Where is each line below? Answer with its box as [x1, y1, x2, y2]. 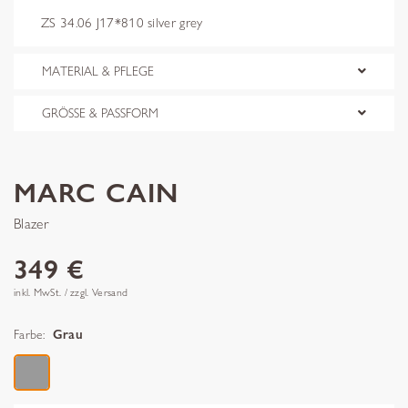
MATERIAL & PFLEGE [42, 62, 154, 79]
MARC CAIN [14, 176, 178, 209]
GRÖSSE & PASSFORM [42, 105, 158, 121]
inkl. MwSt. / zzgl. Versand [14, 285, 128, 299]
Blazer [14, 215, 49, 232]
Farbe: [14, 326, 45, 342]
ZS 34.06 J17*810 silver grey [41, 15, 203, 31]
